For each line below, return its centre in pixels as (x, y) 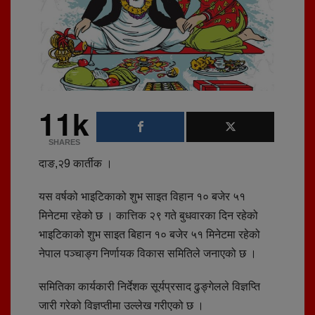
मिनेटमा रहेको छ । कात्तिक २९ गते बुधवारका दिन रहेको (148, 215)
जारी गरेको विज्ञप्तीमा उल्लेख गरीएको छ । (121, 305)
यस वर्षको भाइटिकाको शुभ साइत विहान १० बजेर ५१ (142, 196)
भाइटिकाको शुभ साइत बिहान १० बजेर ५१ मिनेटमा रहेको (149, 234)
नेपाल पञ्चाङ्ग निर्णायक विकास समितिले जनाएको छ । (148, 253)
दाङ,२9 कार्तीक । (76, 163)
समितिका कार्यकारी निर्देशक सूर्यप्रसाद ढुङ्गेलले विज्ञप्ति (149, 286)
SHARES (64, 142)
